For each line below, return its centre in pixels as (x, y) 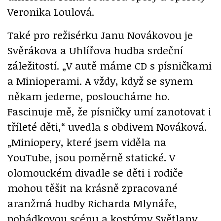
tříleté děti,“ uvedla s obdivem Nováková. (107, 126)
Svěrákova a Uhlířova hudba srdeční (95, 50)
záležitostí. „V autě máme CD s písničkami (110, 65)
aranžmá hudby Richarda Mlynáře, (92, 203)
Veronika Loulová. (51, 11)
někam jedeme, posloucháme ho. (89, 96)
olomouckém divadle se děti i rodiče (95, 172)
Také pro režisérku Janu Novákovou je (100, 35)
